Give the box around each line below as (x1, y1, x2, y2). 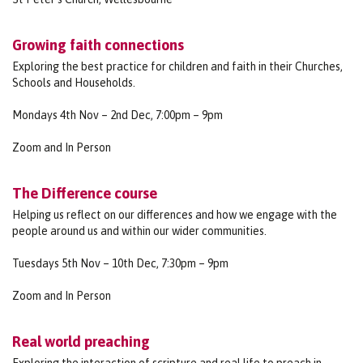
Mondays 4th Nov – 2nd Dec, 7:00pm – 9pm (12, 108, 223, 122)
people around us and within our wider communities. (12, 224, 267, 237)
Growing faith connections (12, 36, 184, 53)
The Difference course (12, 184, 157, 202)
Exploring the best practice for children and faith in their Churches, (12, 59, 343, 73)
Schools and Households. (12, 75, 135, 89)
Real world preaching (12, 332, 150, 350)
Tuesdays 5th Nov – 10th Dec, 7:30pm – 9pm (12, 256, 228, 270)
